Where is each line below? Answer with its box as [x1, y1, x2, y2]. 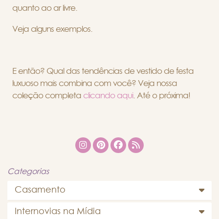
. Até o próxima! [133, 91, 190, 100]
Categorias [7, 167, 49, 175]
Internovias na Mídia [15, 207, 101, 216]
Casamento [15, 185, 66, 195]
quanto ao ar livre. [12, 3, 77, 12]
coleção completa [12, 91, 83, 100]
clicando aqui [83, 91, 133, 100]
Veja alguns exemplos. [12, 24, 94, 33]
